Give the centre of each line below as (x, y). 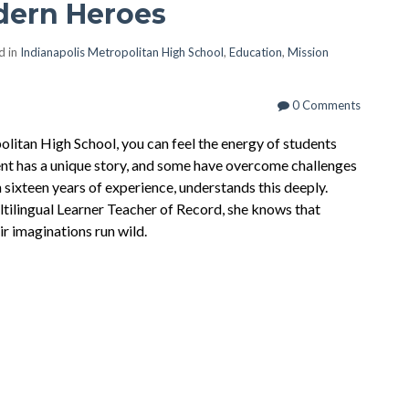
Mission (308, 52)
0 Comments (325, 105)
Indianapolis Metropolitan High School (122, 52)
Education (256, 52)
